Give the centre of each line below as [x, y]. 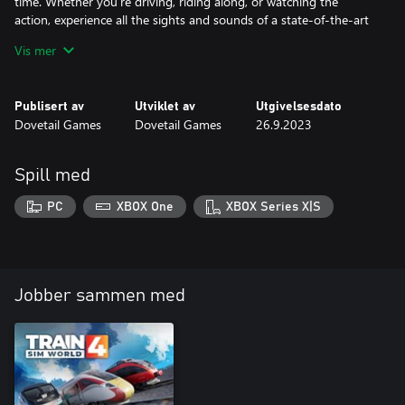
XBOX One [145, 207]
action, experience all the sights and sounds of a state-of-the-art [192, 19]
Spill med [52, 175]
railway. [35, 37]
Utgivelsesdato [298, 106]
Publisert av [49, 106]
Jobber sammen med [100, 296]
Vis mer [35, 50]
